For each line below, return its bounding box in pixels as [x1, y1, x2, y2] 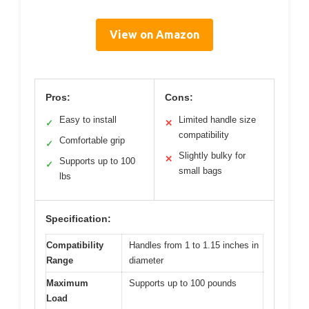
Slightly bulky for [179, 150, 246, 161]
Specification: [46, 213, 111, 225]
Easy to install [59, 114, 117, 126]
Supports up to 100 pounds [129, 278, 237, 289]
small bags [179, 166, 222, 177]
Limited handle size [179, 114, 256, 126]
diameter [129, 255, 163, 266]
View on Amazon [110, 28, 199, 41]
